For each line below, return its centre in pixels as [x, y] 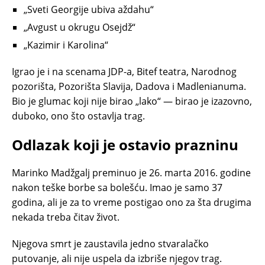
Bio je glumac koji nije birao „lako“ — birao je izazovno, [132, 101]
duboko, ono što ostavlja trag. [78, 116]
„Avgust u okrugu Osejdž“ [80, 27]
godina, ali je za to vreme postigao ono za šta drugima [132, 202]
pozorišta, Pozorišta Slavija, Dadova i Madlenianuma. [129, 86]
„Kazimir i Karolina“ [66, 45]
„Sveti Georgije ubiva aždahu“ [89, 9]
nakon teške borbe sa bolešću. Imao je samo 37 [117, 187]
